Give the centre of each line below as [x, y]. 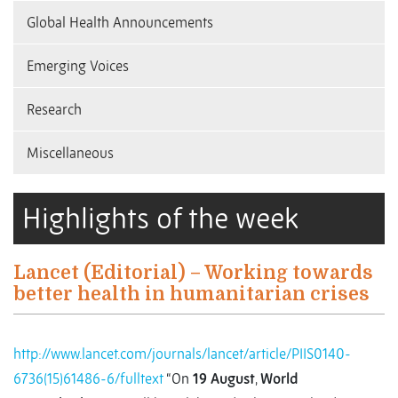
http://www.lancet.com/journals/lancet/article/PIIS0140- [182, 354]
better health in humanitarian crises [191, 295]
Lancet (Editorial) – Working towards [193, 273]
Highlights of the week [160, 219]
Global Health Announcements [120, 23]
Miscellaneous [70, 153]
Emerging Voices [78, 66]
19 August [224, 379]
